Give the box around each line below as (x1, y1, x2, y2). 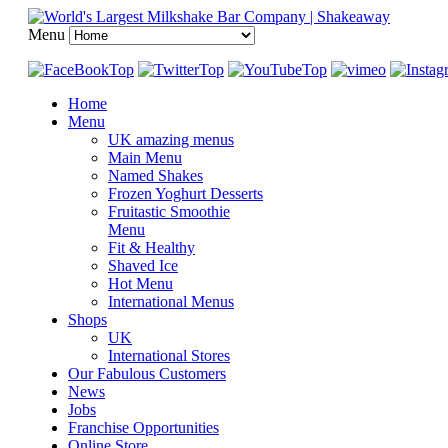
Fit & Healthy (108, 239, 195, 256)
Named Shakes (108, 167, 203, 184)
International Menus (108, 293, 234, 310)
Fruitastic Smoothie (108, 203, 230, 220)
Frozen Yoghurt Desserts (108, 185, 263, 202)
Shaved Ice (108, 257, 178, 274)
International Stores (108, 347, 230, 364)
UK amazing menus (108, 131, 234, 148)
